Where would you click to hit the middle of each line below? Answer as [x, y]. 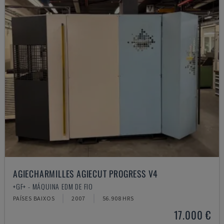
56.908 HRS [118, 198]
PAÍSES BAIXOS [34, 198]
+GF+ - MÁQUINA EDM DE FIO [53, 186]
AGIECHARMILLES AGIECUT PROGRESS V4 [86, 173]
